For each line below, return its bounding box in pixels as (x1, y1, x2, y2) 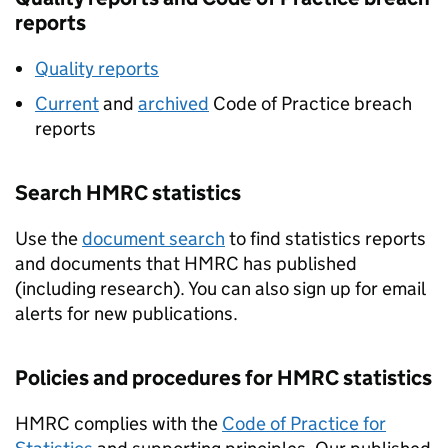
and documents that (15, 252, 184, 275)
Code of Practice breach (209, 92, 412, 115)
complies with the (70, 412, 222, 435)
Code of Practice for (222, 412, 386, 435)
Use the (15, 227, 82, 250)
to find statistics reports (225, 227, 426, 250)
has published (239, 252, 357, 275)
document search (82, 227, 225, 250)
